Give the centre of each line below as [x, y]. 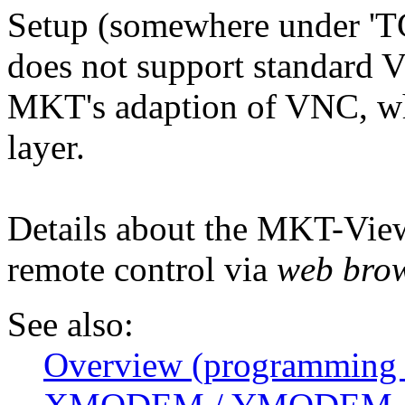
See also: [71, 324]
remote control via [142, 268]
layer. [46, 146]
